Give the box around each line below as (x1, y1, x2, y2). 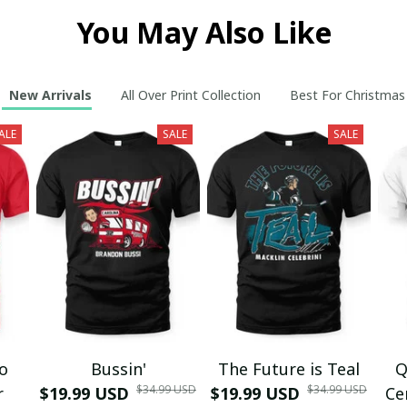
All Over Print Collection (121, 86, 261, 104)
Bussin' (90, 357, 146, 380)
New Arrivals (9, 86, 92, 104)
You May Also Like (75, 12, 332, 52)
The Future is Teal (218, 357, 360, 380)
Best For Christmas (290, 86, 405, 104)
